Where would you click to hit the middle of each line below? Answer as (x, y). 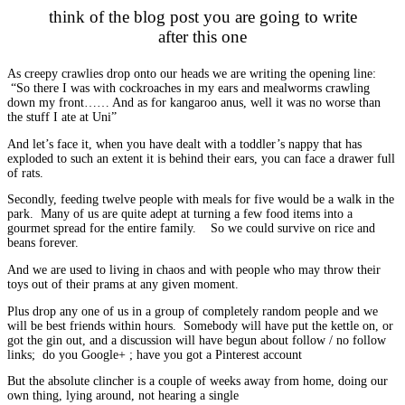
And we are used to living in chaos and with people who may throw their (194, 269)
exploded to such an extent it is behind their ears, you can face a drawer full (201, 158)
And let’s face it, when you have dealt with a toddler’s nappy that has (184, 144)
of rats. (25, 173)
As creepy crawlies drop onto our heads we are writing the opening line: (192, 74)
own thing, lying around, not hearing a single (123, 396)
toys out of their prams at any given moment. (123, 284)
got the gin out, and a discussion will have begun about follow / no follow (197, 340)
